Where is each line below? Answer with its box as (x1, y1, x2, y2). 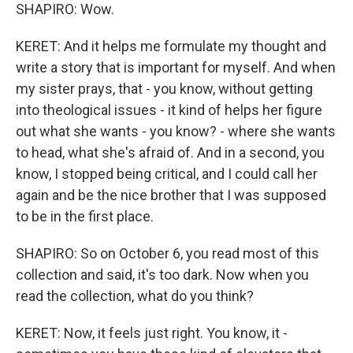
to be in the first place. (16, 208, 154, 225)
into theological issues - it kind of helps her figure (16, 102, 322, 118)
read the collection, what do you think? (16, 288, 254, 304)
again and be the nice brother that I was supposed (16, 187, 326, 203)
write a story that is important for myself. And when (16, 59, 336, 76)
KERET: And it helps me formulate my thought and (16, 38, 326, 54)
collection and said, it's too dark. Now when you (16, 266, 309, 283)
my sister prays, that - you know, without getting (16, 80, 313, 97)
